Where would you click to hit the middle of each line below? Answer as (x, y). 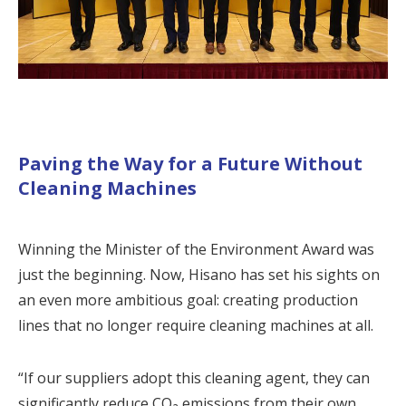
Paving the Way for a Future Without (190, 164)
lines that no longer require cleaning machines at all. (196, 325)
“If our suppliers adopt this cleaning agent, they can (194, 378)
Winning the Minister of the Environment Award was (196, 249)
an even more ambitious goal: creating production (188, 300)
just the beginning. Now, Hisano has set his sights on (199, 275)
